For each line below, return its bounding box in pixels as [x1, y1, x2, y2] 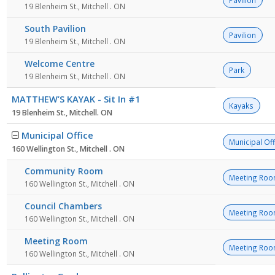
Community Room [25, 165, 103, 177]
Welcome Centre [25, 58, 95, 70]
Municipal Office [21, 129, 93, 142]
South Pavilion [25, 23, 86, 35]
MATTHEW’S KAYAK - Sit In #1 [12, 93, 140, 106]
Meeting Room [25, 235, 88, 247]
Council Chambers [25, 200, 102, 212]
